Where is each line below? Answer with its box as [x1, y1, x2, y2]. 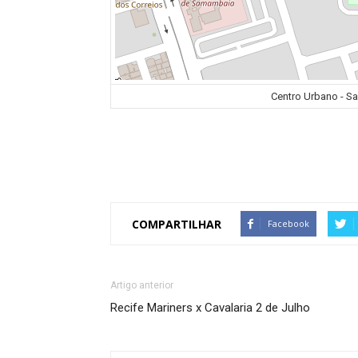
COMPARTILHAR [132, 216, 221, 232]
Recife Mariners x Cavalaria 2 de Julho [110, 300, 310, 315]
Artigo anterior [110, 280, 173, 291]
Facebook [268, 217, 309, 229]
